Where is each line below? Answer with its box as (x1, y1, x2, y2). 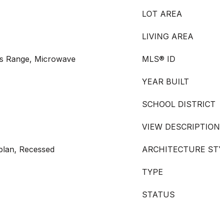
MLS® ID (142, 54, 175, 64)
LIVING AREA (142, 31, 193, 41)
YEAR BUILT (142, 77, 189, 86)
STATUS (142, 190, 175, 199)
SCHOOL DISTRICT (142, 99, 216, 109)
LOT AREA (142, 9, 182, 19)
